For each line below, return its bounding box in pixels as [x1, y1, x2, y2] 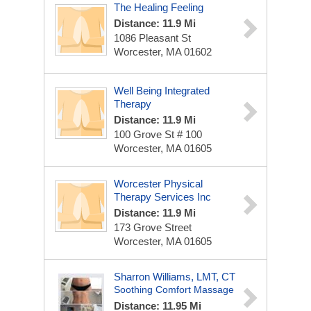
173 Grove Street [114, 221, 192, 233]
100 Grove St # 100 [114, 128, 202, 140]
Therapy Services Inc [114, 191, 211, 203]
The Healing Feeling [114, 1, 203, 13]
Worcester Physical [114, 178, 203, 190]
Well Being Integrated [114, 85, 210, 96]
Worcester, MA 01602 [114, 46, 212, 58]
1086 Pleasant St [114, 32, 191, 44]
